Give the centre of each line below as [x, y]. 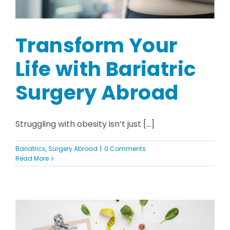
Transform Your [97, 46]
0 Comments [125, 149]
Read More [32, 159]
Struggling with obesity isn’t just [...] [85, 124]
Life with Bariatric [106, 69]
